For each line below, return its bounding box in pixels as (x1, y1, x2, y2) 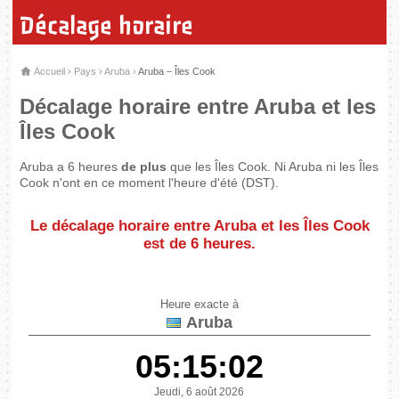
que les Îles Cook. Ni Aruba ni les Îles (167, 159, 379, 174)
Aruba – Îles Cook (138, 65, 216, 77)
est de (143, 234, 191, 252)
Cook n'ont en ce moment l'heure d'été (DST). (20, 175, 280, 190)
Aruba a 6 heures (20, 159, 122, 174)
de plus (121, 159, 167, 174)
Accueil (32, 65, 66, 77)
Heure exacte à (159, 298, 239, 312)
